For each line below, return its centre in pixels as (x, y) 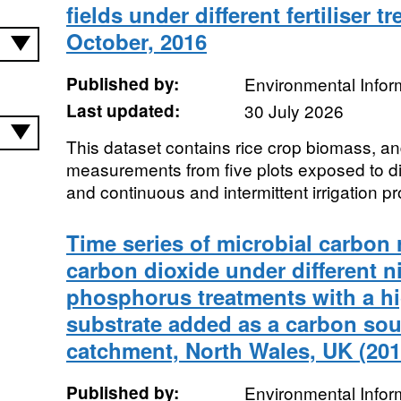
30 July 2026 (294, 111)
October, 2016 (136, 41)
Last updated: (123, 111)
